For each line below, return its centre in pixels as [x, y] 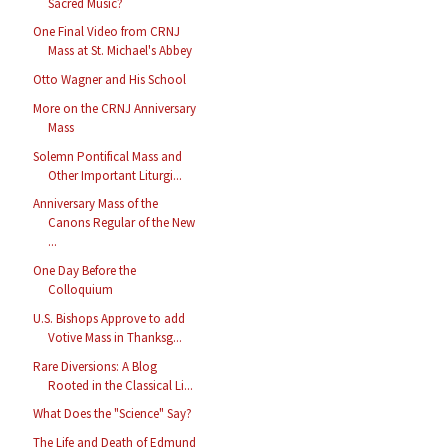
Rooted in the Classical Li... [121, 385]
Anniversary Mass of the [96, 204]
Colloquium [81, 290]
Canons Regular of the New [122, 223]
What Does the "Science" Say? [113, 414]
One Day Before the [85, 271]
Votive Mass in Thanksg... [115, 337]
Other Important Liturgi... [115, 175]
